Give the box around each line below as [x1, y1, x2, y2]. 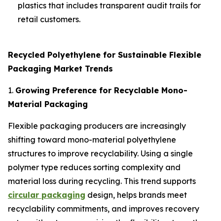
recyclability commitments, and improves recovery [8, 203, 199, 214]
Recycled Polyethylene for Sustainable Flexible [8, 49, 201, 60]
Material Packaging [8, 99, 88, 109]
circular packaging [8, 189, 85, 200]
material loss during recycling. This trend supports [8, 176, 196, 186]
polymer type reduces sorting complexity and [8, 162, 181, 172]
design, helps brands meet [85, 189, 187, 200]
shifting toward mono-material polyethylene [8, 134, 176, 145]
